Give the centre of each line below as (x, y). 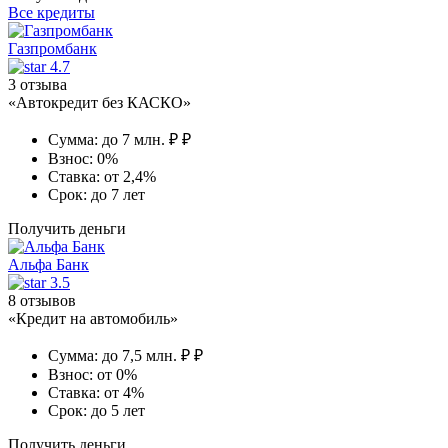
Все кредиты (51, 12)
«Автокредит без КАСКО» (99, 102)
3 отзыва (37, 84)
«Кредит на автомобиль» (93, 318)
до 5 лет (118, 410)
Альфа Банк (48, 264)
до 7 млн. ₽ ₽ (146, 139)
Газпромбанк (52, 48)
